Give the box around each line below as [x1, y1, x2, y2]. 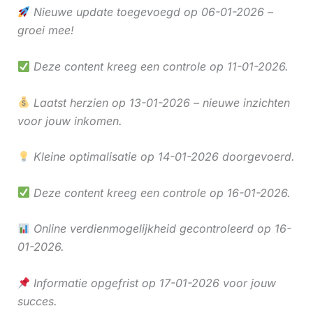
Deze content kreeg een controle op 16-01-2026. [29, 185, 291, 200]
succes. [17, 294, 57, 309]
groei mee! [17, 23, 74, 38]
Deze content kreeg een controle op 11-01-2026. [29, 59, 289, 74]
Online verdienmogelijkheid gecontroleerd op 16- [29, 221, 291, 236]
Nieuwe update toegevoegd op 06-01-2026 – [29, 5, 273, 20]
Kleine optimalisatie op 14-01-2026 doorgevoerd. [29, 150, 295, 164]
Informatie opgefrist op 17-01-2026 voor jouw [29, 276, 276, 291]
